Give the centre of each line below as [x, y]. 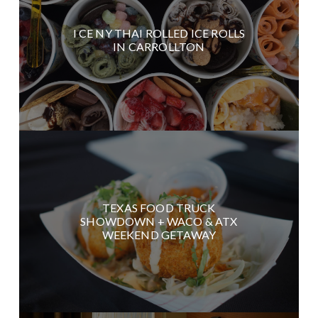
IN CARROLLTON [159, 46]
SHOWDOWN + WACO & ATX [159, 221]
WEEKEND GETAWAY [159, 235]
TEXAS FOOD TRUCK [159, 208]
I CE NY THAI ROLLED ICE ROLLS [159, 33]
